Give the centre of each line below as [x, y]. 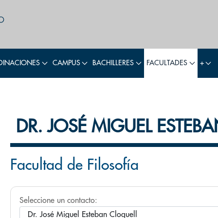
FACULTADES [167, 63]
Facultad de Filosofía [74, 165]
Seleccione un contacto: [58, 200]
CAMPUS [66, 63]
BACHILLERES [113, 63]
